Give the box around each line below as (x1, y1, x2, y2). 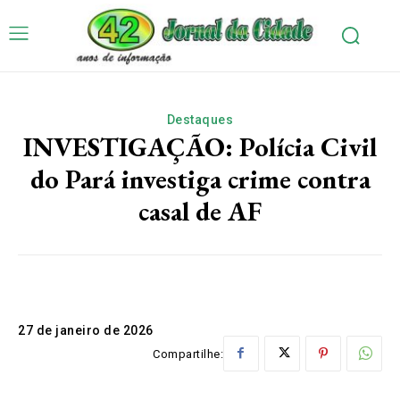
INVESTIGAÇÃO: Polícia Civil (23, 129, 377, 164)
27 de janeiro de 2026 (18, 322, 154, 337)
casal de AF (138, 193, 262, 229)
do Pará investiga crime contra (29, 161, 371, 196)
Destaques (166, 112, 234, 127)
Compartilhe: (153, 347, 223, 362)
